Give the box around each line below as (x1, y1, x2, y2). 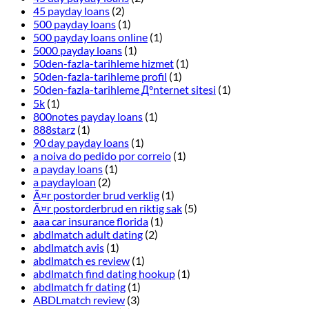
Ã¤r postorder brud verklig (33, 188, 159, 202)
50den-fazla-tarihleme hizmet (33, 57, 174, 70)
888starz (33, 123, 75, 137)
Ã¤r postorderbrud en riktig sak (33, 201, 182, 215)
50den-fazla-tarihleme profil (33, 70, 167, 83)
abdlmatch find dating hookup (33, 267, 175, 281)
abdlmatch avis (33, 241, 104, 255)
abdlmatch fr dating (33, 280, 126, 294)
